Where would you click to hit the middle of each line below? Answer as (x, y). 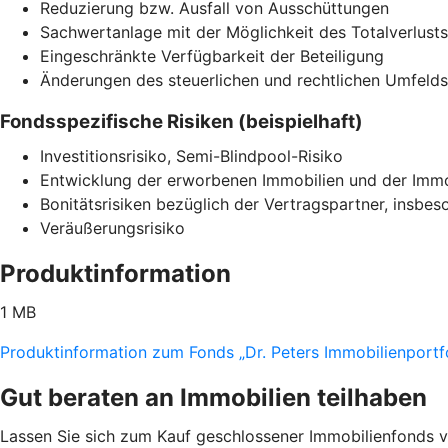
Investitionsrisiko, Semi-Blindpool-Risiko (191, 156)
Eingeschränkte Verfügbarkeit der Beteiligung (212, 56)
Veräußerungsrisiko (112, 228)
